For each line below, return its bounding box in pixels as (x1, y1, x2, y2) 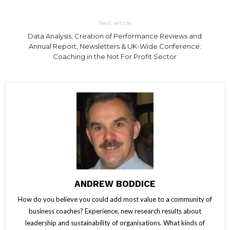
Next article (98, 18, 131, 27)
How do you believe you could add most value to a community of (18, 195, 212, 203)
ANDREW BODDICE (74, 178, 156, 189)
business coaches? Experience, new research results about (29, 206, 201, 215)
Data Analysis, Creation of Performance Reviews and (28, 31, 202, 40)
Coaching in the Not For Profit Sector (53, 52, 177, 61)
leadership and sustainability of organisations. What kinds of (25, 218, 205, 227)
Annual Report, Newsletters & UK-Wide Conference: (28, 42, 201, 50)
